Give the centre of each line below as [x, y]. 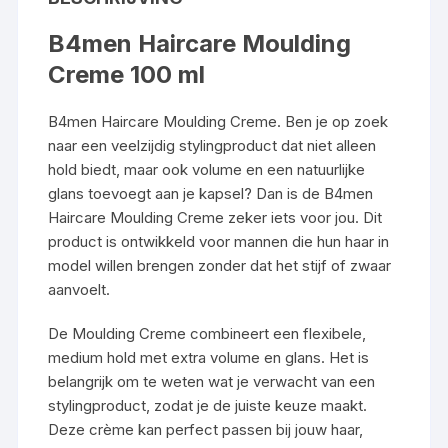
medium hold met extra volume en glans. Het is [209, 357]
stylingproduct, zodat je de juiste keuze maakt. [208, 405]
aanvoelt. [79, 289]
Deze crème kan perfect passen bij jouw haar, [206, 429]
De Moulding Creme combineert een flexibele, [207, 333]
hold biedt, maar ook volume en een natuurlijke [207, 169]
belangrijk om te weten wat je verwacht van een [212, 381]
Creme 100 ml [127, 74]
